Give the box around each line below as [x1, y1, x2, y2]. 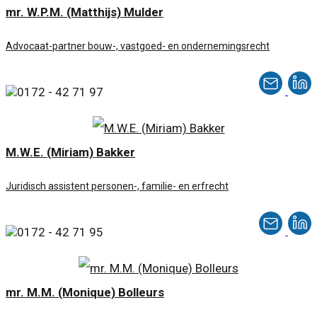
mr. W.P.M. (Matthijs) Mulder [6, 5, 163, 20]
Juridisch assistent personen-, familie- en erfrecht [6, 180, 229, 192]
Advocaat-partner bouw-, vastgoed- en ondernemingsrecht [6, 40, 270, 52]
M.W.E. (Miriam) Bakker [6, 145, 135, 160]
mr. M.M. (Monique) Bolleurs [6, 285, 164, 300]
